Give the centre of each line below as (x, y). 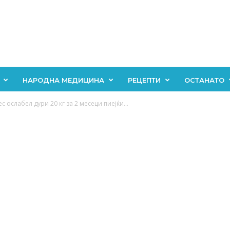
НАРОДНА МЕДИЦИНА (63, 80)
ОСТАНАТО (204, 80)
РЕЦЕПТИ (144, 80)
